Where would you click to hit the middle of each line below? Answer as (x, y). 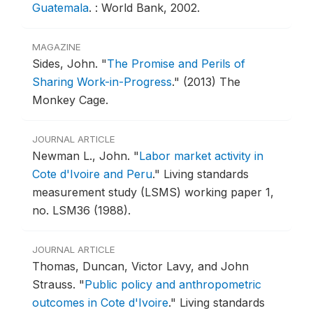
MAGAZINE (57, 47)
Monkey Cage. (70, 100)
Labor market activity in (201, 156)
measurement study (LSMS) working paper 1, (153, 192)
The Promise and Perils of (176, 64)
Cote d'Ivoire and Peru (92, 174)
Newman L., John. (83, 156)
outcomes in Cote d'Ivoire (100, 303)
